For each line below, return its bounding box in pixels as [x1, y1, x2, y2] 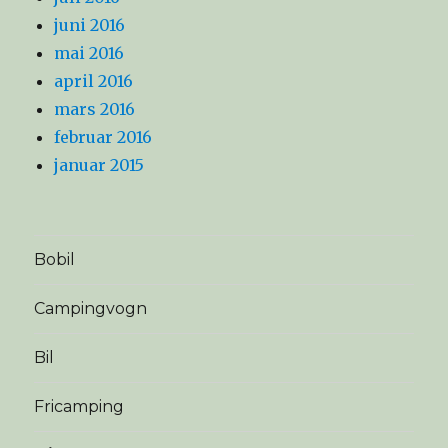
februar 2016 [54, 126, 153, 147]
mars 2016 [54, 98, 136, 119]
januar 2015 [54, 154, 145, 175]
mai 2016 [54, 42, 125, 63]
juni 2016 [54, 14, 126, 35]
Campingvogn [34, 299, 148, 319]
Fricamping [34, 397, 125, 417]
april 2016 [54, 70, 134, 91]
